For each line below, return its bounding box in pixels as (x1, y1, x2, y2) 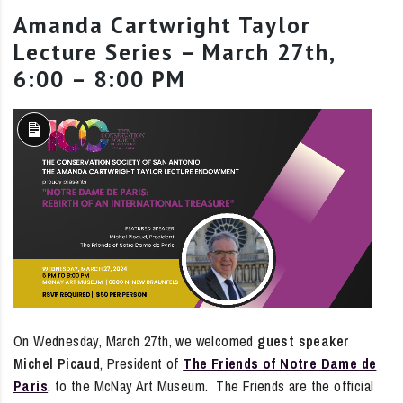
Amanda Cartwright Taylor (13, 10, 310, 40)
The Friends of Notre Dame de (183, 353, 377, 373)
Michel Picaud (13, 353, 101, 373)
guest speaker (257, 330, 350, 351)
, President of (100, 353, 184, 373)
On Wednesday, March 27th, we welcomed (13, 330, 258, 351)
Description (32, 151, 98, 172)
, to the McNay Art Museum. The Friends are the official (48, 375, 374, 396)
